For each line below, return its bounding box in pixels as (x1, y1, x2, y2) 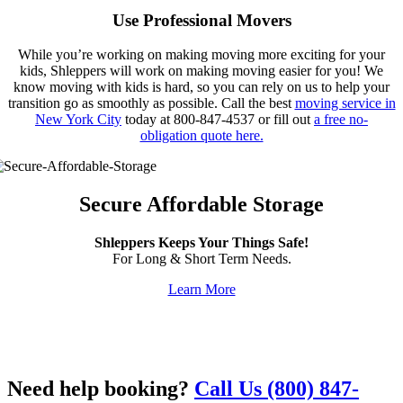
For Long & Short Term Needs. (112, 251, 291, 267)
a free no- (314, 112, 368, 128)
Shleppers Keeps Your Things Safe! (94, 235, 309, 251)
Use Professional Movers (112, 10, 291, 30)
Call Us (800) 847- (194, 377, 359, 401)
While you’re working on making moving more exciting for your (18, 47, 385, 63)
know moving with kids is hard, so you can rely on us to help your (13, 79, 390, 95)
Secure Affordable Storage (79, 193, 324, 217)
